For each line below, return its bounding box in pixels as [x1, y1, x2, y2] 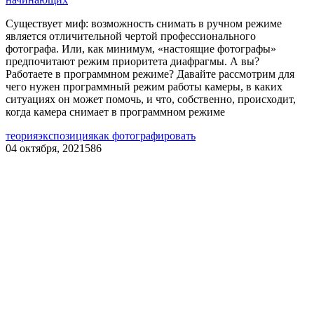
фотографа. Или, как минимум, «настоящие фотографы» [6, 42, 276, 55]
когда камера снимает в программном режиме [6, 105, 225, 118]
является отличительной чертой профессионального [6, 29, 256, 42]
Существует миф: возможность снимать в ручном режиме [6, 17, 282, 29]
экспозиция [38, 129, 93, 142]
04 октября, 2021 [6, 142, 85, 154]
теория [6, 129, 38, 142]
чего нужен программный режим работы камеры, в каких [6, 80, 282, 93]
